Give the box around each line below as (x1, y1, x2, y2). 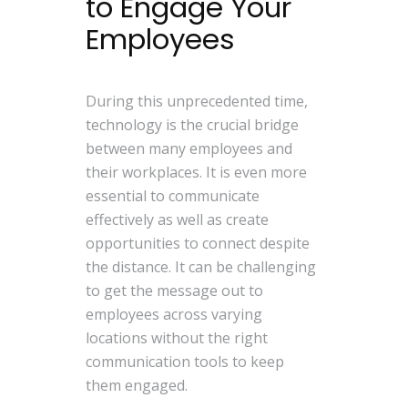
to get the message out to (86, 280, 264, 301)
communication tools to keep (86, 351, 285, 372)
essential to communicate (86, 185, 260, 206)
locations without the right (86, 327, 269, 348)
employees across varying (86, 303, 263, 324)
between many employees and (86, 138, 293, 158)
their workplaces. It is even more (86, 161, 308, 182)
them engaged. (86, 374, 189, 395)
